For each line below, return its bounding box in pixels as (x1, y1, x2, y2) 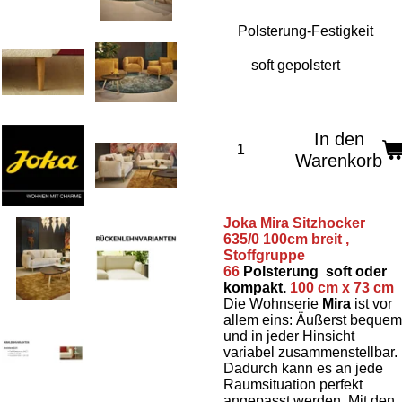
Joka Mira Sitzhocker (223, 215, 365, 231)
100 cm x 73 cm (290, 280, 394, 295)
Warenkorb (295, 151, 382, 170)
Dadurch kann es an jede (223, 361, 383, 376)
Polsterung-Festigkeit (238, 23, 373, 39)
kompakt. (223, 280, 290, 295)
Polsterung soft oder (243, 264, 387, 279)
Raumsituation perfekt (223, 377, 363, 392)
